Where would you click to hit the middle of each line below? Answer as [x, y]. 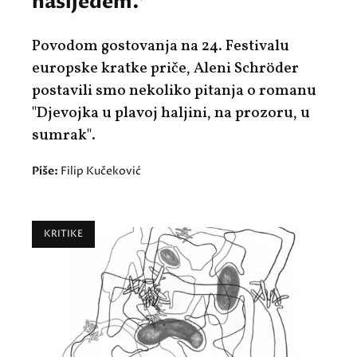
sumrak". [64, 135]
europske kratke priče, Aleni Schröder [165, 68]
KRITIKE [63, 233]
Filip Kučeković [101, 171]
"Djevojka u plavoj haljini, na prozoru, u [171, 113]
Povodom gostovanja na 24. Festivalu [161, 46]
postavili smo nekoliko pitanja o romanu [174, 90]
